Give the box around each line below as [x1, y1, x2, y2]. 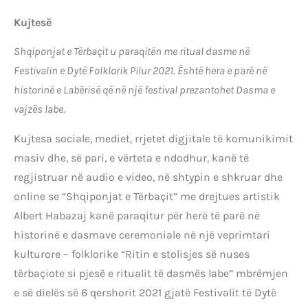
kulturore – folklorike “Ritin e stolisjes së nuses [14, 247, 250, 261]
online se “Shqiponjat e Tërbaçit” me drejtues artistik [14, 189, 280, 203]
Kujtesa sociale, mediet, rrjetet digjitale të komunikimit [14, 131, 293, 145]
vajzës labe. [14, 102, 65, 116]
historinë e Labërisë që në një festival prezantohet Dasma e [14, 83, 275, 97]
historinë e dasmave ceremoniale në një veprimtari [14, 228, 270, 241]
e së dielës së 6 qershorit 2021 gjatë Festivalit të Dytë [14, 285, 276, 299]
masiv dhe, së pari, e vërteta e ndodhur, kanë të [14, 151, 249, 164]
